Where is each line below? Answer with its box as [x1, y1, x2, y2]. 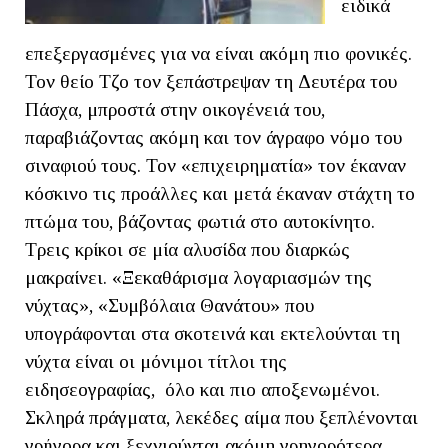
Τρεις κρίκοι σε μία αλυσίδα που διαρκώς [25, 238, 350, 260]
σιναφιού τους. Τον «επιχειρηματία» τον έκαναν [25, 154, 406, 176]
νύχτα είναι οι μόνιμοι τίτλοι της [25, 350, 287, 372]
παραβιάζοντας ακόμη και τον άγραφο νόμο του [25, 126, 402, 148]
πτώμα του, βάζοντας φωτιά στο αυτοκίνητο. [25, 210, 375, 232]
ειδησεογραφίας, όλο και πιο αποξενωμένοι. [25, 378, 380, 400]
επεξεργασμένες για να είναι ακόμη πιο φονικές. [25, 42, 412, 64]
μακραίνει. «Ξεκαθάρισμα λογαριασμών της [25, 266, 372, 288]
